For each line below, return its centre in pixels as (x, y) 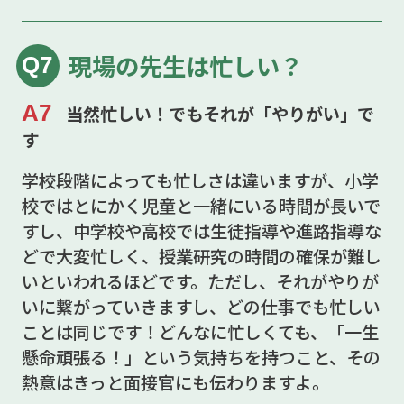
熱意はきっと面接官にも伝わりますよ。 (175, 383)
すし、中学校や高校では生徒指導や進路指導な (201, 231)
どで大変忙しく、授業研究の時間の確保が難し (201, 257)
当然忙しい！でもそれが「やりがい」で (220, 113)
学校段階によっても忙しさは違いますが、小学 (200, 181)
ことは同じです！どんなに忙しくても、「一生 (200, 332)
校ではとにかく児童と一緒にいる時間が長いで (201, 206)
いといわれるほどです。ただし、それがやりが (200, 282)
